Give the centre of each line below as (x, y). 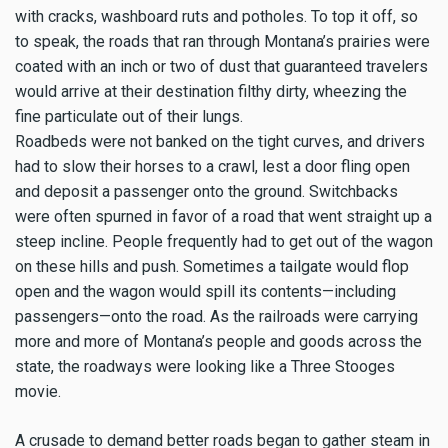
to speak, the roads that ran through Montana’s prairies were (222, 41)
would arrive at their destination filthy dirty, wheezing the (211, 91)
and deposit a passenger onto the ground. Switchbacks (206, 191)
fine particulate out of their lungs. (129, 116)
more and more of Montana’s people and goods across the (218, 341)
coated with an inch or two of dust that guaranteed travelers (221, 66)
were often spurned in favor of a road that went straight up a (223, 216)
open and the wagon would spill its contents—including (205, 291)
